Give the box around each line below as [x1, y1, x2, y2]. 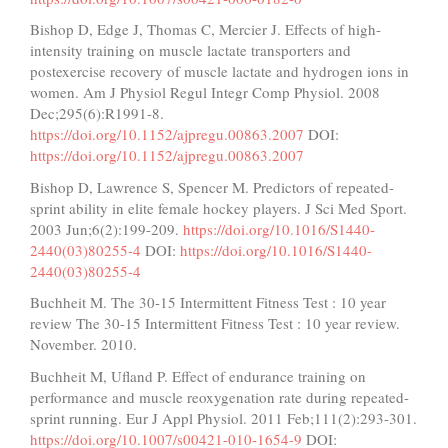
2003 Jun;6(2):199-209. [30, 218, 183, 239]
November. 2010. [30, 334, 137, 355]
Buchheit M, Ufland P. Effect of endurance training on [30, 365, 366, 386]
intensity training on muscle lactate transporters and [30, 40, 351, 61]
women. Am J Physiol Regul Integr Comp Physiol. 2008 [30, 82, 380, 103]
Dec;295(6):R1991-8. [30, 103, 164, 124]
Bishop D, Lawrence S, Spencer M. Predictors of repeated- [30, 176, 394, 197]
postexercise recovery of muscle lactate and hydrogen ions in [30, 61, 409, 82]
